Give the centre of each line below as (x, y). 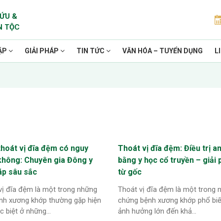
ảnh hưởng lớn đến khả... (157, 211)
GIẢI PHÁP (42, 51)
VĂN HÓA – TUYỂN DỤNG (163, 51)
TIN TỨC (91, 51)
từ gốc (129, 172)
